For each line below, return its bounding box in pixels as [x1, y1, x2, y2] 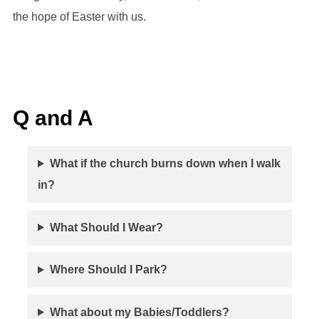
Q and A [12, 106, 93, 130]
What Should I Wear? [49, 221, 163, 234]
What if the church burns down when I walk [49, 157, 281, 170]
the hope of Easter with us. [12, 11, 146, 23]
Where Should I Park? [49, 263, 167, 276]
